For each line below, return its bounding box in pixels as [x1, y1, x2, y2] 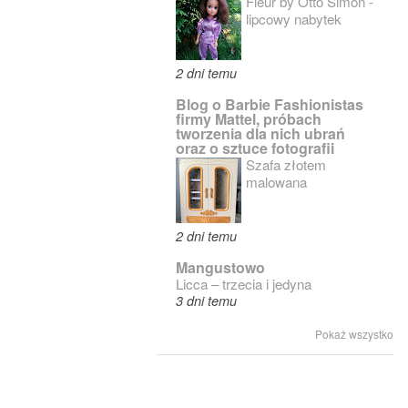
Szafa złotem [246, 155, 326, 175]
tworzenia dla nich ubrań [176, 123, 345, 145]
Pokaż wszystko [315, 326, 393, 342]
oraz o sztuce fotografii [176, 138, 334, 159]
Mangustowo [176, 257, 265, 279]
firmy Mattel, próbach [176, 108, 321, 130]
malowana [246, 172, 307, 192]
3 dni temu [176, 291, 237, 311]
